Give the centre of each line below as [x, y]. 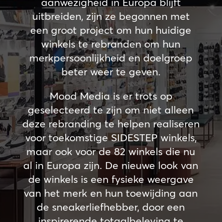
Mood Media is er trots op [111, 96]
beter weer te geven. [111, 71]
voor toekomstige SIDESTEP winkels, [111, 137]
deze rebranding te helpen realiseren [111, 123]
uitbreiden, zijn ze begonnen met [111, 16]
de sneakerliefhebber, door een [111, 207]
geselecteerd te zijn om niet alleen [111, 110]
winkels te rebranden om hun [111, 44]
